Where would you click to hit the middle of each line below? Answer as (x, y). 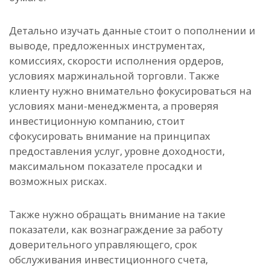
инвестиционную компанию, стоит (97, 121)
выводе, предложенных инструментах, (107, 46)
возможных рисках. (58, 181)
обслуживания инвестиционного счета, (108, 259)
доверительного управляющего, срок (103, 244)
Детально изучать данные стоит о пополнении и (132, 30)
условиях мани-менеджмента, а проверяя (114, 106)
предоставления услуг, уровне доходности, (117, 151)
